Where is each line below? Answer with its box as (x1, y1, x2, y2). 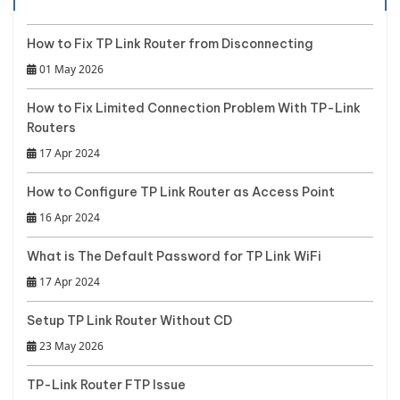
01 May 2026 (37, 61, 104, 77)
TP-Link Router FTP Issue (27, 376, 186, 393)
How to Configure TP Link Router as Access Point (27, 183, 335, 200)
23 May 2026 (37, 337, 104, 354)
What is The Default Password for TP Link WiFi (27, 247, 321, 264)
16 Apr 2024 (37, 209, 100, 225)
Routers (27, 119, 76, 136)
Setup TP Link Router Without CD (27, 312, 232, 329)
